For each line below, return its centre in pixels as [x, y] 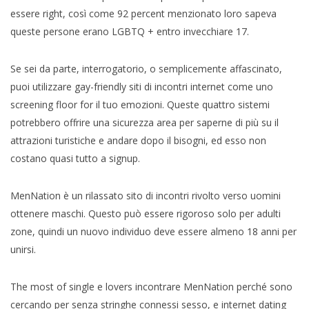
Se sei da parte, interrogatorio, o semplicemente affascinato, [146, 68]
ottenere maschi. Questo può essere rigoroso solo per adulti [146, 213]
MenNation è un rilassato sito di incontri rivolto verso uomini [146, 195]
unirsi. [23, 249]
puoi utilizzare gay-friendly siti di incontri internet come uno [142, 86]
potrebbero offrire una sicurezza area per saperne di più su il [144, 122]
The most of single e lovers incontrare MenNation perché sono [151, 286]
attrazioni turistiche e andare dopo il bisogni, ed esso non [138, 140]
